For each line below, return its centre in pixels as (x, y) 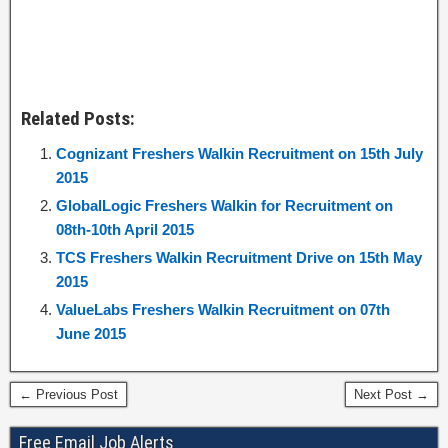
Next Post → (391, 394)
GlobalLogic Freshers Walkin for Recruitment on (224, 205)
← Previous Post (68, 394)
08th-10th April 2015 (125, 229)
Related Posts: (78, 119)
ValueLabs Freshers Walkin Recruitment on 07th (223, 309)
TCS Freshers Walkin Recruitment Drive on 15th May (239, 257)
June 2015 (91, 333)
